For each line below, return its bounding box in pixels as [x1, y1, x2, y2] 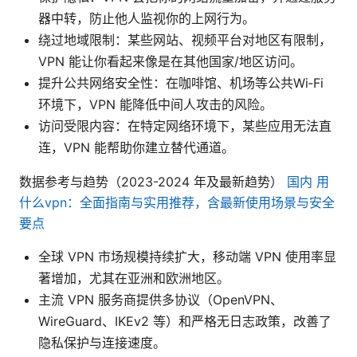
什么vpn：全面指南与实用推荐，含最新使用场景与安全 [19, 194, 335, 211]
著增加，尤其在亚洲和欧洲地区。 [38, 270, 229, 287]
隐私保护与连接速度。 [38, 335, 166, 351]
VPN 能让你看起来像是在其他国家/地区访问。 [38, 53, 303, 70]
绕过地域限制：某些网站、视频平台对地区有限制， [38, 32, 331, 49]
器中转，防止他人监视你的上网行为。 [38, 10, 255, 27]
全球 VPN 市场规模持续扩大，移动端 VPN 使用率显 [38, 249, 336, 265]
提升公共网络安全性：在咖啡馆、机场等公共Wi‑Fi [38, 75, 324, 92]
